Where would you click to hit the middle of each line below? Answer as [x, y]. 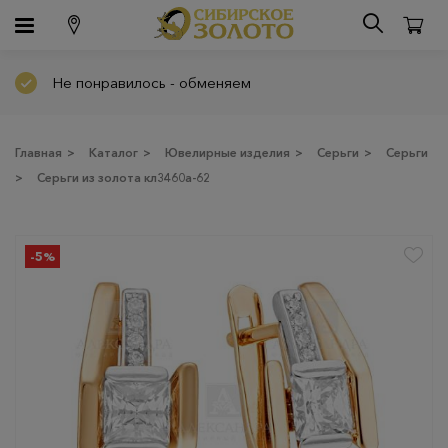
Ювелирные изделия [227, 152]
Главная [38, 152]
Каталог [113, 152]
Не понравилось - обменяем [151, 82]
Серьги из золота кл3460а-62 [123, 177]
